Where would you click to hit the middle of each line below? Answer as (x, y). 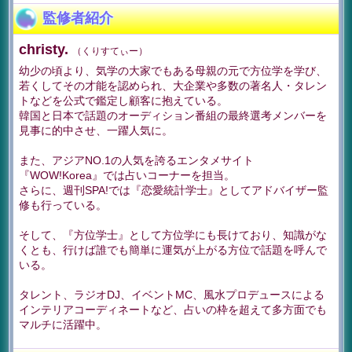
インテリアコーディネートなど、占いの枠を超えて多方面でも (173, 310)
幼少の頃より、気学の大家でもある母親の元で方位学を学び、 (173, 71)
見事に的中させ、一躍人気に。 (96, 130)
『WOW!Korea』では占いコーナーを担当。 (127, 175)
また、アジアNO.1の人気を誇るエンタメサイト (136, 160)
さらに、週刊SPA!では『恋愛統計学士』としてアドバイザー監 (174, 190)
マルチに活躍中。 (63, 324)
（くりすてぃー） (110, 51)
